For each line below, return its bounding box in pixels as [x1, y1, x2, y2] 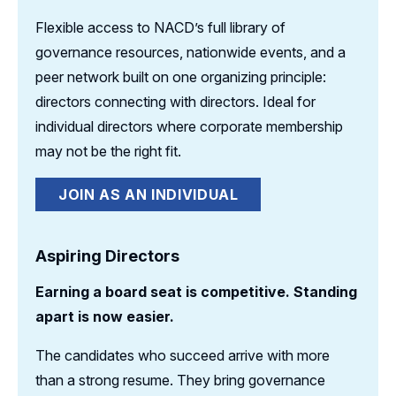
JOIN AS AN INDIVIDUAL [58, 186, 239, 203]
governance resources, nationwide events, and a [35, 43, 346, 61]
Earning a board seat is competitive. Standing [35, 283, 357, 301]
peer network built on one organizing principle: [35, 68, 326, 86]
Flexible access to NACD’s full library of [35, 19, 286, 36]
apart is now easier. [35, 308, 174, 325]
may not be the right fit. [35, 142, 185, 160]
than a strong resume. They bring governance [35, 371, 325, 389]
